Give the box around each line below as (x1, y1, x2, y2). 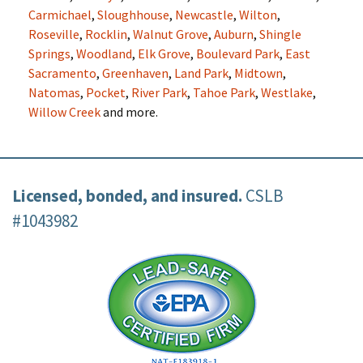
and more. (100, 104, 158, 120)
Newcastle (175, 6, 233, 23)
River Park (131, 84, 187, 100)
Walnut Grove (133, 26, 208, 42)
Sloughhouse (97, 6, 169, 23)
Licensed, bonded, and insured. (12, 185, 246, 207)
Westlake (261, 84, 313, 100)
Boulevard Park (196, 45, 280, 62)
